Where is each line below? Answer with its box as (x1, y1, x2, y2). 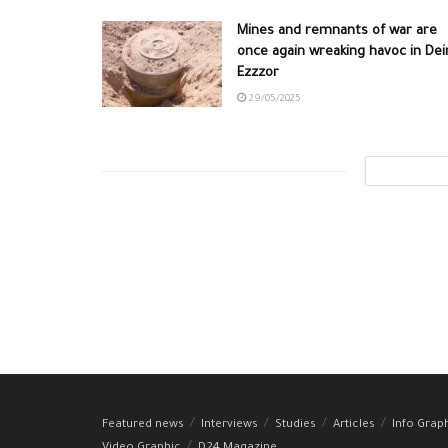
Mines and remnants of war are (237, 24, 437, 40)
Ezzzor (237, 66, 279, 82)
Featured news (102, 418, 184, 432)
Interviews (201, 418, 258, 432)
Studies (275, 418, 316, 432)
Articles (333, 418, 375, 432)
